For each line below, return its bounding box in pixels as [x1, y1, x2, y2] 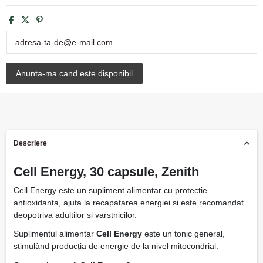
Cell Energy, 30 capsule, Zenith [13, 164, 199, 180]
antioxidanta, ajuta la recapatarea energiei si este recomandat [13, 198, 244, 208]
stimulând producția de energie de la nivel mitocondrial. [13, 241, 218, 251]
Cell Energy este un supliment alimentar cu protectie [13, 186, 207, 195]
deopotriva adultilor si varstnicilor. [13, 210, 137, 220]
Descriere [13, 139, 47, 148]
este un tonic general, [141, 229, 225, 239]
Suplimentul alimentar [13, 229, 96, 239]
